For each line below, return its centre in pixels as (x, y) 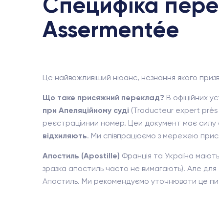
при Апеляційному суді (86, 110)
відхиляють (65, 136)
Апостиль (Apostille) (81, 156)
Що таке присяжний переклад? (103, 98)
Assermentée (111, 29)
